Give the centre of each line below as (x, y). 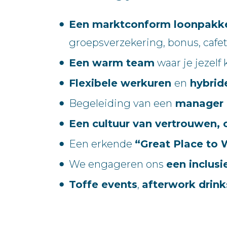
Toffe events (103, 185)
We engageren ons (118, 164)
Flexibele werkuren (122, 83)
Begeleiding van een (121, 104)
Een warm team (112, 63)
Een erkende (102, 144)
